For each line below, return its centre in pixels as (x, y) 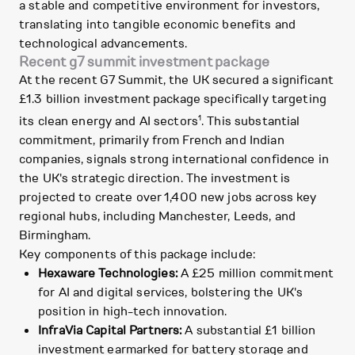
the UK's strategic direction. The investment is (155, 179)
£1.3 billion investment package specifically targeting (173, 99)
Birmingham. (55, 236)
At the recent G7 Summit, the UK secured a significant (176, 80)
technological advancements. (103, 44)
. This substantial (251, 122)
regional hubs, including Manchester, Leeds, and (158, 217)
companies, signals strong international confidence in (174, 160)
